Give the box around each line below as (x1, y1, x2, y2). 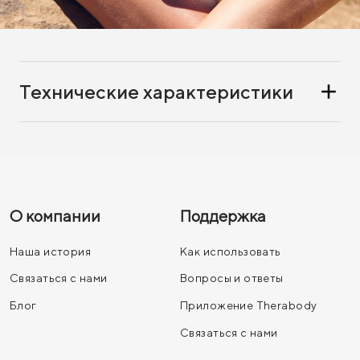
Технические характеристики (19, 80, 293, 104)
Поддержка (180, 207, 266, 226)
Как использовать (180, 244, 281, 258)
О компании (10, 207, 100, 226)
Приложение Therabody (180, 299, 317, 312)
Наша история (10, 244, 92, 258)
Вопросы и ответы (180, 272, 284, 285)
